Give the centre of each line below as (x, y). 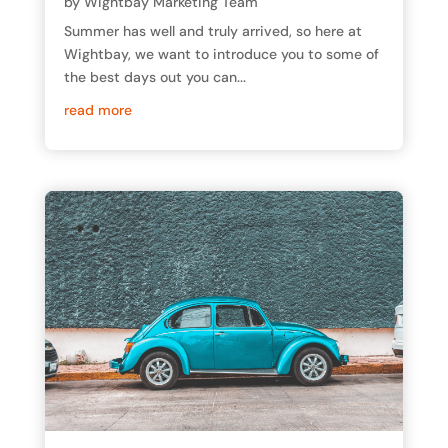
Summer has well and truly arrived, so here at (212, 31)
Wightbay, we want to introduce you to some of (221, 54)
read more (97, 110)
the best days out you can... (154, 77)
